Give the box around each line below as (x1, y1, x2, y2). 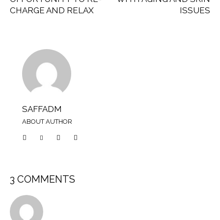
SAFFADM (22, 104, 62, 114)
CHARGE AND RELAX (10, 5, 94, 16)
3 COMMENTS (10, 173, 75, 185)
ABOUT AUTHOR (22, 117, 72, 125)
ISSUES (180, 5, 210, 16)
